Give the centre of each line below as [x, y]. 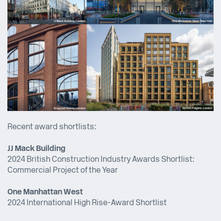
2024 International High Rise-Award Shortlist [87, 203]
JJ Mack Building [37, 149]
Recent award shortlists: [52, 128]
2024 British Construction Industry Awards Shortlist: [101, 160]
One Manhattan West [45, 193]
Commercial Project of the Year [63, 171]
